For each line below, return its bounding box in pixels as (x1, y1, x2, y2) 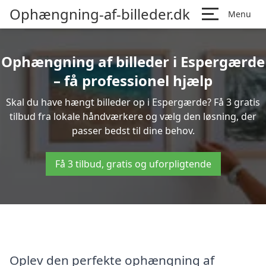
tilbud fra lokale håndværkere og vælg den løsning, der (9, 110, 256, 123)
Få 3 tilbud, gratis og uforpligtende (55, 157, 211, 170)
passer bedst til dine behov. (71, 124, 195, 137)
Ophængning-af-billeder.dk (9, 4, 190, 24)
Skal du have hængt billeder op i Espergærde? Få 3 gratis (6, 96, 260, 109)
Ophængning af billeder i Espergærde (1, 52, 265, 71)
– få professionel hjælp (53, 71, 213, 90)
